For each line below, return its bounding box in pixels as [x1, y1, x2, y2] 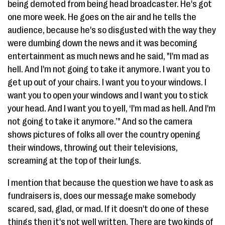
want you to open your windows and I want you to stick [8, 90, 208, 100]
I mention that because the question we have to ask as [8, 178, 213, 188]
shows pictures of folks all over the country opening [8, 130, 200, 140]
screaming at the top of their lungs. [8, 156, 141, 166]
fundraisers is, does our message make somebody [8, 191, 196, 201]
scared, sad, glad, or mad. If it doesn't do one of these [8, 204, 209, 214]
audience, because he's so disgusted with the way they [8, 25, 216, 35]
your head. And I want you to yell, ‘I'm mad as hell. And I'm [8, 103, 215, 114]
